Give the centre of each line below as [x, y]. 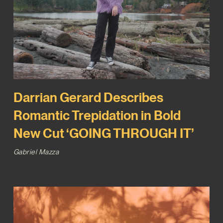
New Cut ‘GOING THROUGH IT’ [103, 133]
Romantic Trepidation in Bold [97, 115]
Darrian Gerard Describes [88, 97]
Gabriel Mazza [36, 152]
